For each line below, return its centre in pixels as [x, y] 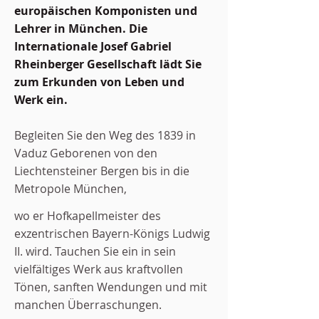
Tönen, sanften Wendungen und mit [111, 287]
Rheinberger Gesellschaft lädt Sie [108, 64]
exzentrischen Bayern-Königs [93, 234]
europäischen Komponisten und [106, 11]
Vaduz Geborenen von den [86, 153]
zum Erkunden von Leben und [99, 82]
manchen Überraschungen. [88, 305]
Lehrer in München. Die [81, 28]
